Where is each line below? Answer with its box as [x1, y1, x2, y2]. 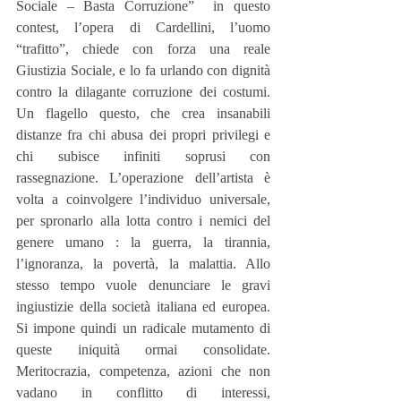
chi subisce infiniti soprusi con [16, 149, 270, 165]
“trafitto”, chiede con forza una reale [16, 41, 270, 57]
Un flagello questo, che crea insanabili [16, 106, 270, 122]
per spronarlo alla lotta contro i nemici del [16, 213, 270, 229]
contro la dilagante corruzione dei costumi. [16, 84, 270, 100]
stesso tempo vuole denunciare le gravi [16, 277, 270, 294]
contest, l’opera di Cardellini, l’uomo [16, 20, 270, 36]
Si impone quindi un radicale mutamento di [16, 320, 270, 337]
